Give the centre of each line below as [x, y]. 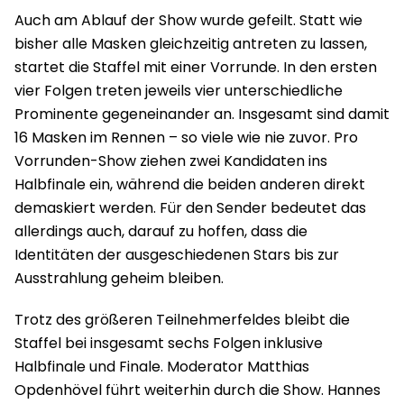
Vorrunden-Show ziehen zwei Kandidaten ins [171, 161]
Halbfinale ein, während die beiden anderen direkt [190, 184]
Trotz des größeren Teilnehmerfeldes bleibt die [182, 319]
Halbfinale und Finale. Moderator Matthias [162, 366]
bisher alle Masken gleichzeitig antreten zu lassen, [191, 43]
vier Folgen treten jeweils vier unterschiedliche [179, 90]
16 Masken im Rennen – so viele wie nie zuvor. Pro [186, 137]
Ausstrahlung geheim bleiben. [119, 278]
